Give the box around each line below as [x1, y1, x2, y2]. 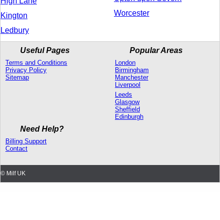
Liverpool [115, 81, 140, 88]
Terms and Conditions [5, 58, 67, 66]
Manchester [115, 73, 148, 81]
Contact [5, 144, 27, 152]
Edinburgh [115, 112, 143, 120]
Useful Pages [20, 46, 70, 55]
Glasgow [115, 98, 139, 106]
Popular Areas [130, 46, 183, 55]
